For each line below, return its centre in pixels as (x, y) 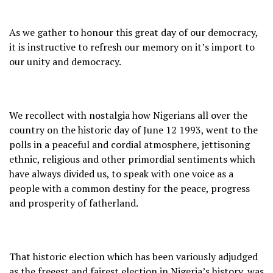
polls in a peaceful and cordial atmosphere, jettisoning (129, 144)
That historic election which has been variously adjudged (133, 256)
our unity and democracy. (65, 61)
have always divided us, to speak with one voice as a (121, 173)
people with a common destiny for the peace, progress (129, 188)
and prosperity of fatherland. (74, 203)
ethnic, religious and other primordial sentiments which (132, 159)
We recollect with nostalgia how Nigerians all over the (128, 115)
